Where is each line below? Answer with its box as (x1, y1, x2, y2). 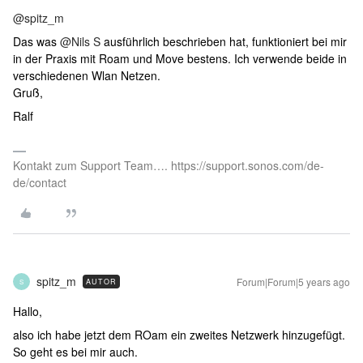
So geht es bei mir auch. (13, 344, 141, 360)
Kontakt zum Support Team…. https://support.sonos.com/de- (13, 157, 324, 173)
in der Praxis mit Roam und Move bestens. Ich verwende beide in (13, 50, 347, 66)
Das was (13, 33, 60, 49)
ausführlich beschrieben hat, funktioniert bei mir (100, 33, 347, 49)
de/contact (13, 174, 66, 190)
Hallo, (13, 303, 42, 319)
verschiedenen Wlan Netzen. (13, 67, 164, 83)
